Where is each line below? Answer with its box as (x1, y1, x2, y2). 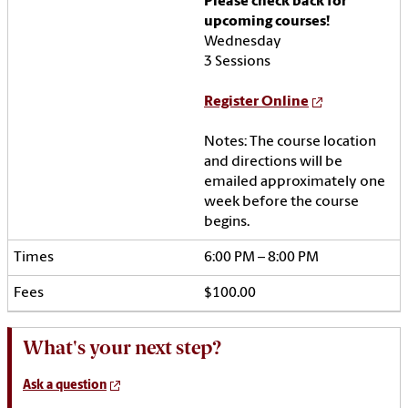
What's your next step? (23, 336, 221, 360)
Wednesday (204, 35, 281, 50)
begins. (204, 215, 250, 230)
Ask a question (23, 379, 107, 393)
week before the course (204, 195, 359, 210)
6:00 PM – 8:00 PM (204, 250, 319, 266)
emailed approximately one (204, 175, 385, 190)
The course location (250, 135, 376, 150)
